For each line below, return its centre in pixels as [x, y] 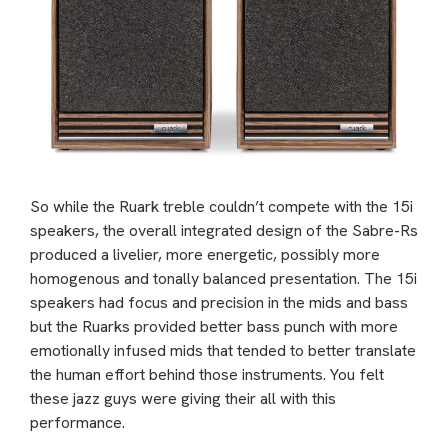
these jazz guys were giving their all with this [183, 398]
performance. [77, 422]
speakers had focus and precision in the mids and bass [219, 302]
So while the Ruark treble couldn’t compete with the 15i [221, 206]
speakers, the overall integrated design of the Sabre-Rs [224, 230]
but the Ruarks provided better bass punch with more [214, 326]
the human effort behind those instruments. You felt [207, 374]
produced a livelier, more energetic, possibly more [205, 254]
